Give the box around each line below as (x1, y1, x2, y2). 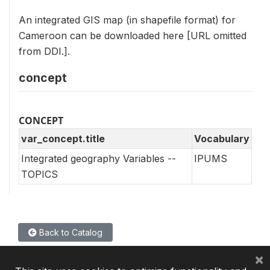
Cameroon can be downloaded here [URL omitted (19, 29, 246, 42)
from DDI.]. (19, 45, 70, 57)
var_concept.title (21, 132, 105, 145)
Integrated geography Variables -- (21, 152, 176, 165)
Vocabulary (194, 132, 250, 145)
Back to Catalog (37, 227, 102, 237)
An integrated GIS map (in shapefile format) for (19, 13, 236, 26)
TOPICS (21, 168, 58, 180)
